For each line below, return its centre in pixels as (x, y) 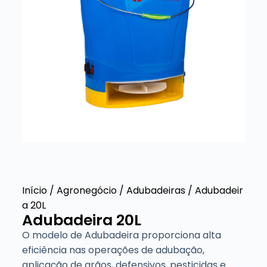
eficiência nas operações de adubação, (113, 250)
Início (34, 191)
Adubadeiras (156, 191)
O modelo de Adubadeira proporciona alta (121, 235)
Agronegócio (86, 191)
